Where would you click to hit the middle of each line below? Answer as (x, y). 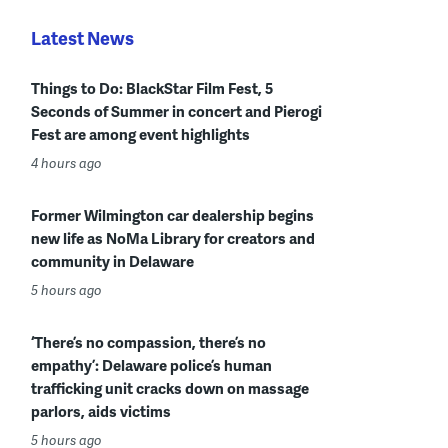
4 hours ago (66, 163)
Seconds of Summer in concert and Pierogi (176, 111)
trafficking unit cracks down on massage (170, 388)
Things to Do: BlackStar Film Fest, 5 (152, 88)
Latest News (82, 37)
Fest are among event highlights (140, 134)
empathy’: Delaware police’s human (151, 365)
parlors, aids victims (101, 411)
